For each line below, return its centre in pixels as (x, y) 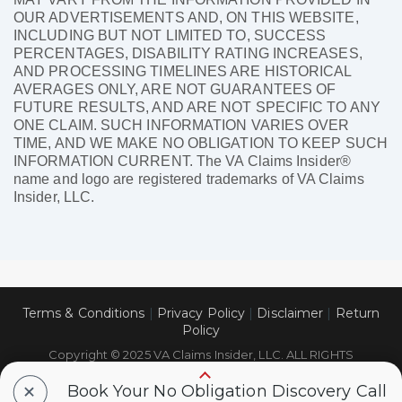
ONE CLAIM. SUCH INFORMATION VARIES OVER (182, 126)
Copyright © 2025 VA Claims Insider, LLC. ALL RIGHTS (201, 355)
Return (358, 314)
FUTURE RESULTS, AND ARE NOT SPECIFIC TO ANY (197, 108)
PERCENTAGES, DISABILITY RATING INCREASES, (188, 54)
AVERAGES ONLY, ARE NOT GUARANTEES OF (175, 90)
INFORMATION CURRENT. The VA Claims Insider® (182, 162)
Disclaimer (290, 314)
